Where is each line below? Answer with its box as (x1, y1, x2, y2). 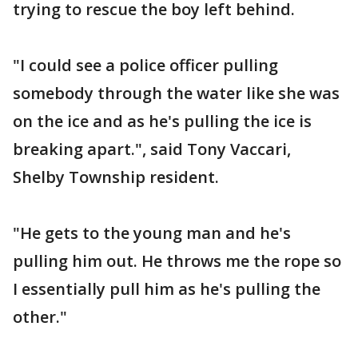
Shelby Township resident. (13, 166, 219, 188)
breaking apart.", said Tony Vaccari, (13, 138, 291, 160)
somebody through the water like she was (13, 82, 340, 104)
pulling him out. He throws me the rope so (13, 250, 341, 272)
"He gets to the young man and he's (13, 222, 291, 244)
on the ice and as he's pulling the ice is (13, 110, 312, 132)
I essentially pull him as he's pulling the (13, 278, 320, 300)
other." (13, 306, 67, 328)
